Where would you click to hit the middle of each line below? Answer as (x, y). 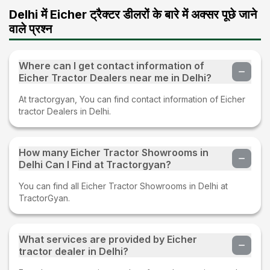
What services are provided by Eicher (108, 239)
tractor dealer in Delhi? (74, 251)
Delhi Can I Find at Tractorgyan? (95, 164)
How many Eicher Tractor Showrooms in (114, 152)
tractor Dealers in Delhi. (65, 111)
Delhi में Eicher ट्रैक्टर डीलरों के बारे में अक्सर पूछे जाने (133, 14)
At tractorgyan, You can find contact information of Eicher (132, 99)
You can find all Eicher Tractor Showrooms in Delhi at (123, 186)
